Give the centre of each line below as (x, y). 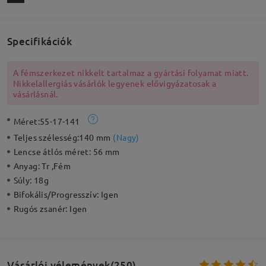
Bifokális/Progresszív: (57, 194)
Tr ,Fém (56, 166)
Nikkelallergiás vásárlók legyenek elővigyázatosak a (115, 83)
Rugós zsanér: (42, 209)
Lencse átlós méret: (53, 152)
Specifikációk (39, 41)
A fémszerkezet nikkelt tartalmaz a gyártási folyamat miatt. (131, 73)
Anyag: (28, 166)
